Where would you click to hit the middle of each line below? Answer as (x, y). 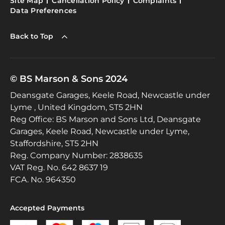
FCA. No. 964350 (43, 179)
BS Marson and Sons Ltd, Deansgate (127, 119)
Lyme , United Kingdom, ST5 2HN (76, 107)
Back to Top (32, 36)
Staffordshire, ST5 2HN (54, 143)
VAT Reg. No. (35, 167)
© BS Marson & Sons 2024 (69, 79)
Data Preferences (43, 10)
